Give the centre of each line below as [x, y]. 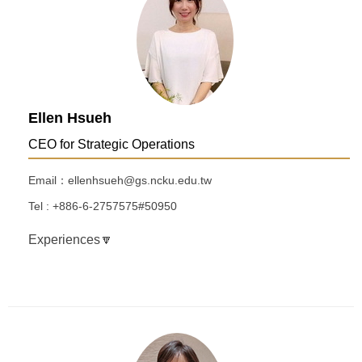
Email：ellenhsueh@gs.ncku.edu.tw [120, 181]
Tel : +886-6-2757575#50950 [103, 206]
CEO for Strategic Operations [112, 145]
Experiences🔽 [71, 240]
